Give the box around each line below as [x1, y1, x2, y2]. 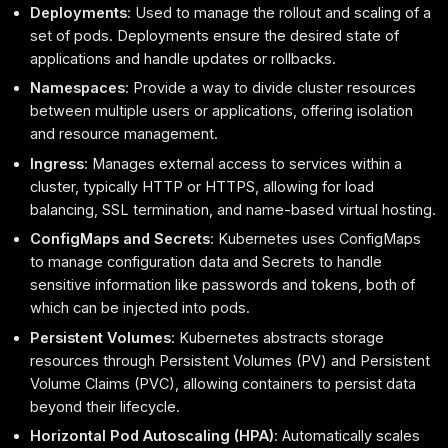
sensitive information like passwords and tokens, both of [30, 276, 416, 294]
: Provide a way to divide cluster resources [125, 79, 417, 97]
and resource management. [30, 125, 219, 143]
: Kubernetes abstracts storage [171, 328, 385, 346]
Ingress [30, 154, 85, 172]
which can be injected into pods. [30, 299, 251, 317]
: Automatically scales [274, 427, 421, 445]
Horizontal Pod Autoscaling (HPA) [30, 427, 275, 445]
